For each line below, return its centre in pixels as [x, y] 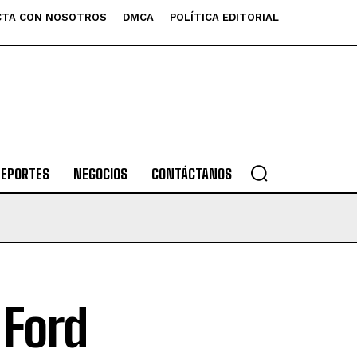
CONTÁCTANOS [191, 174]
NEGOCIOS [100, 174]
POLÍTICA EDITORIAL [224, 17]
